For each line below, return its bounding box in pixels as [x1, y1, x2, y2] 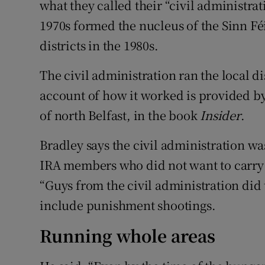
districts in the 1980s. [40, 37, 159, 54]
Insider [200, 106, 241, 124]
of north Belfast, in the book [40, 106, 201, 124]
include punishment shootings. [40, 196, 216, 214]
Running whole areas [40, 224, 216, 248]
